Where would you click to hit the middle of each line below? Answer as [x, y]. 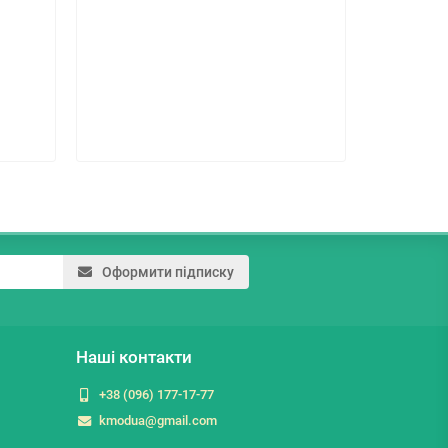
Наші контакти [134, 357]
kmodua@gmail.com [157, 421]
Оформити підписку [168, 272]
